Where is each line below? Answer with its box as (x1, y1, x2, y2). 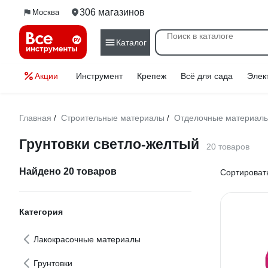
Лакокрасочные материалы (33, 234, 141, 244)
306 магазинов (80, 7, 145, 17)
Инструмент (76, 71, 123, 81)
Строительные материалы (61, 113, 165, 123)
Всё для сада (181, 71, 233, 81)
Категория (19, 207, 63, 217)
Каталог (116, 37, 147, 47)
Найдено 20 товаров (19, 166, 117, 176)
